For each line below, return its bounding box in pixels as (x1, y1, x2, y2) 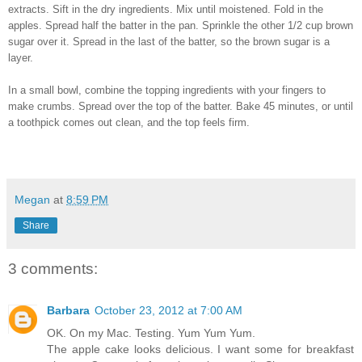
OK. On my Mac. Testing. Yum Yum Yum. (47, 326, 255, 340)
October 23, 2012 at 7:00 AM (95, 304, 242, 318)
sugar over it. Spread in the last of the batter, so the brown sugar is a (8, 35, 330, 48)
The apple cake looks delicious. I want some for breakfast (47, 343, 354, 356)
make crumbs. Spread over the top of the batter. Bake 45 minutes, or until (8, 99, 353, 112)
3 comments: (8, 259, 98, 277)
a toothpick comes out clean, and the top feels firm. (8, 116, 250, 128)
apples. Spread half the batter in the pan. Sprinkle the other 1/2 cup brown (8, 19, 353, 32)
